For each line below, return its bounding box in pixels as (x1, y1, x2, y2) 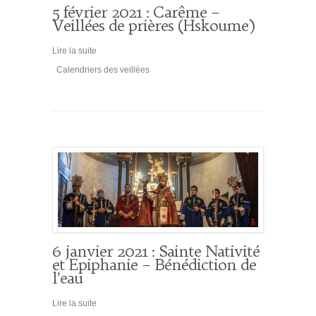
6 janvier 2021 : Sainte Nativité (52, 241, 260, 261)
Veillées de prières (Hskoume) (52, 15, 255, 35)
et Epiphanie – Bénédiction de (52, 254, 256, 274)
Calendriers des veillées (52, 64, 150, 75)
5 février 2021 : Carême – (52, 1, 219, 22)
